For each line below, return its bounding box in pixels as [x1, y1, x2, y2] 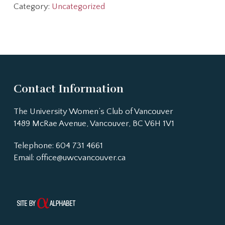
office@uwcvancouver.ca [36, 153, 126, 163]
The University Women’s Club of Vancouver [13, 107, 173, 117]
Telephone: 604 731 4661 [13, 141, 103, 151]
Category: [13, 2, 52, 12]
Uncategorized [51, 2, 105, 12]
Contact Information [13, 82, 124, 96]
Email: [13, 153, 36, 163]
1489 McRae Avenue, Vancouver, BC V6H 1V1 [13, 119, 174, 129]
